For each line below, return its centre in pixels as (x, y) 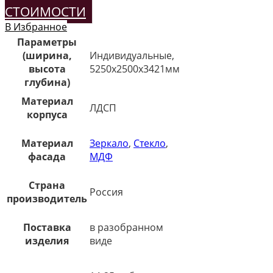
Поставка (47, 227)
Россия (106, 192)
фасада (47, 157)
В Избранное (36, 27)
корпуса (47, 115)
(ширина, (47, 55)
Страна (47, 185)
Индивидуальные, (132, 55)
